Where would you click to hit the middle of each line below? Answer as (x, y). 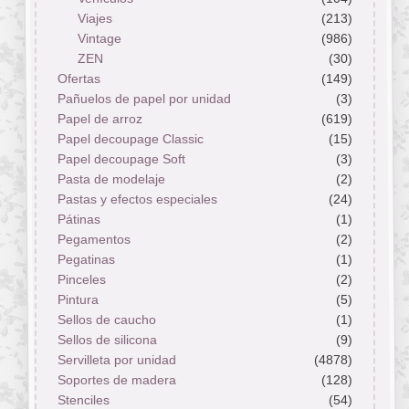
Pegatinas (86, 260)
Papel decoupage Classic (130, 139)
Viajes (94, 19)
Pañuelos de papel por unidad (144, 99)
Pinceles (81, 280)
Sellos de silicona (107, 340)
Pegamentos (94, 240)
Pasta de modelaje (111, 179)
